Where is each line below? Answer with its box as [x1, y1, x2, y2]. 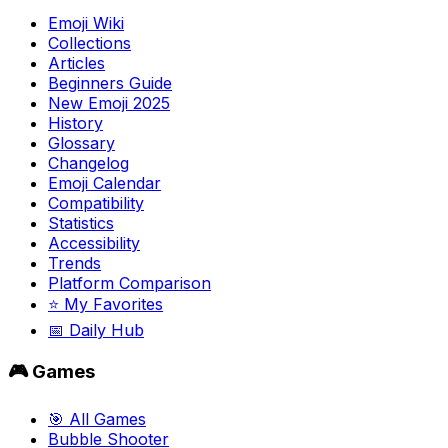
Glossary [48, 132, 115, 153]
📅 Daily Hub [48, 319, 144, 340]
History [48, 112, 103, 133]
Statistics [48, 212, 114, 233]
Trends [48, 252, 101, 273]
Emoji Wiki [48, 12, 124, 33]
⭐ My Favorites [48, 293, 163, 314]
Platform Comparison [48, 272, 211, 293]
